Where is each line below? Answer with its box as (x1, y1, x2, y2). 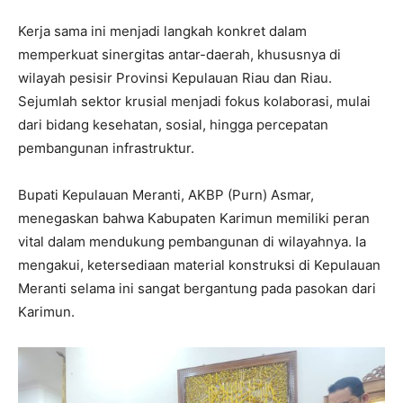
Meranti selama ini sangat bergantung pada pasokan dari (18, 279, 376, 297)
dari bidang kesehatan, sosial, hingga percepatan (18, 115, 328, 133)
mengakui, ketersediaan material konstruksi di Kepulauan (18, 255, 381, 273)
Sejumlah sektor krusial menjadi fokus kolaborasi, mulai (18, 92, 371, 110)
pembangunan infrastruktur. (18, 139, 194, 157)
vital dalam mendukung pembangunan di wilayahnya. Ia (18, 232, 366, 250)
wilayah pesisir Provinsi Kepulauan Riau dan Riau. (18, 68, 332, 86)
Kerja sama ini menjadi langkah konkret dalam (18, 22, 307, 40)
